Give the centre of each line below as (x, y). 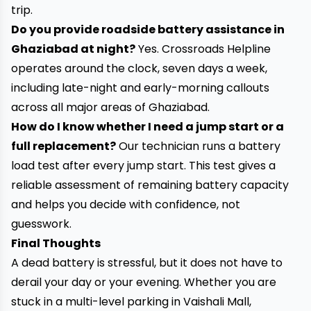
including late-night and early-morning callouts (140, 88)
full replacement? (64, 146)
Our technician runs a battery (198, 146)
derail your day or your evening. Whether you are (144, 282)
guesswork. (41, 224)
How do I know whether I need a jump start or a (148, 127)
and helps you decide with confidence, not (126, 204)
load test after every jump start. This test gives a (143, 166)
